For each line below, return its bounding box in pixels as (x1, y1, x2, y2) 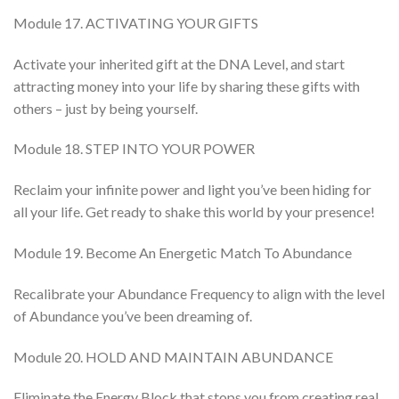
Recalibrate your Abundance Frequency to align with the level (13, 284, 385, 302)
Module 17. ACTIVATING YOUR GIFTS (13, 13, 258, 31)
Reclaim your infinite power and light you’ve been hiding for (13, 181, 371, 199)
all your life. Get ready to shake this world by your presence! (13, 203, 375, 221)
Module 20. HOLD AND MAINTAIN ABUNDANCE (13, 347, 333, 365)
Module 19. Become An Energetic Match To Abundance (13, 244, 352, 262)
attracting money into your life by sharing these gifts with (13, 77, 360, 94)
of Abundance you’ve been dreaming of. (13, 306, 252, 324)
